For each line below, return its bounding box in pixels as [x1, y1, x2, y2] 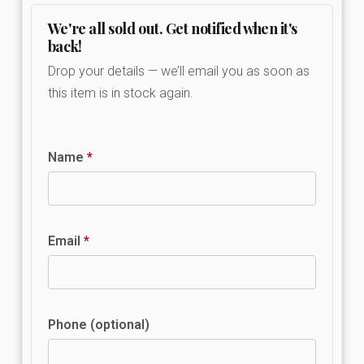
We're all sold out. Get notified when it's [47, 18, 297, 38]
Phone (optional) [47, 316, 149, 332]
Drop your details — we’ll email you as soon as [47, 63, 310, 79]
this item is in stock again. [47, 84, 193, 101]
